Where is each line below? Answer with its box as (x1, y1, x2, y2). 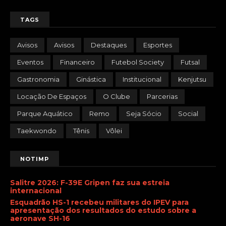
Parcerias (147, 92, 178, 100)
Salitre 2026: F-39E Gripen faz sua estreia (10, 178, 169, 187)
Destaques (91, 40, 127, 49)
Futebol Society (111, 58, 164, 66)
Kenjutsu (178, 75, 206, 83)
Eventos (17, 58, 43, 66)
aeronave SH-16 (10, 214, 70, 223)
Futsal (181, 58, 200, 66)
